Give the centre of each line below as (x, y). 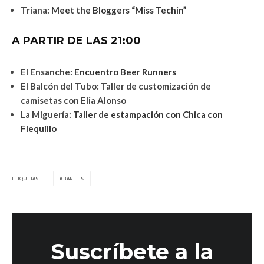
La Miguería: (47, 114)
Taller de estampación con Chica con (148, 114)
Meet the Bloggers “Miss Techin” (119, 10)
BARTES (73, 179)
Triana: (36, 10)
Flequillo (39, 128)
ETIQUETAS (25, 178)
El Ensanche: (47, 72)
